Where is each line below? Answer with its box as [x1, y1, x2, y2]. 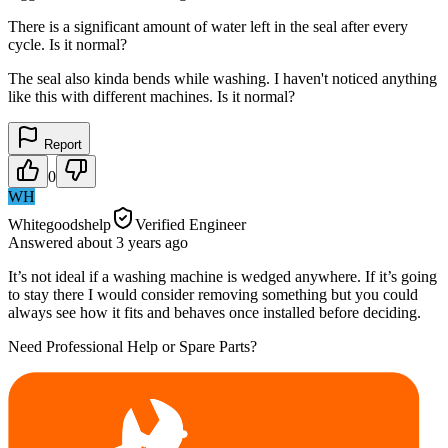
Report [40, 136, 82, 152]
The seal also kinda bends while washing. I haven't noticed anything [8, 69, 437, 87]
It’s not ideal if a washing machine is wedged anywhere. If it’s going [8, 267, 437, 285]
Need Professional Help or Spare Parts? [8, 337, 257, 355]
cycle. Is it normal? [8, 35, 127, 53]
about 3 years [77, 233, 161, 251]
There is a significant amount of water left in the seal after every [8, 17, 408, 35]
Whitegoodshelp [8, 215, 111, 233]
